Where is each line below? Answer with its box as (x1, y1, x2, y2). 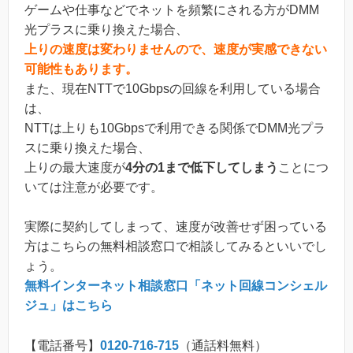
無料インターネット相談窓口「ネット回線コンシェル (24, 279, 327, 293)
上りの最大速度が (24, 160, 125, 174)
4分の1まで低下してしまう (125, 160, 278, 174)
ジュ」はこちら (24, 299, 113, 313)
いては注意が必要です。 (24, 180, 163, 194)
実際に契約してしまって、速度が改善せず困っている (24, 220, 327, 234)
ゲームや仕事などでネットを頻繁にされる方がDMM (24, 2, 319, 17)
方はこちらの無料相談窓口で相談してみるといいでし (24, 240, 327, 254)
